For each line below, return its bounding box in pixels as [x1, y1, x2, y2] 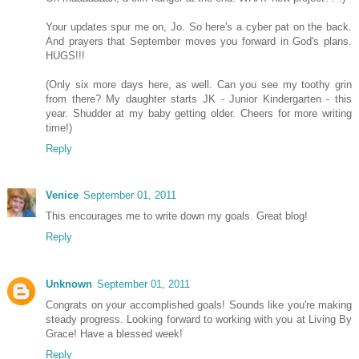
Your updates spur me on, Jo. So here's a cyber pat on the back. [46, 21, 352, 34]
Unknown [46, 277, 92, 290]
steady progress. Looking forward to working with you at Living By [46, 313, 352, 325]
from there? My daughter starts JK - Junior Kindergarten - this [46, 93, 352, 106]
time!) [46, 122, 72, 135]
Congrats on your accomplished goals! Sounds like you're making [46, 298, 352, 311]
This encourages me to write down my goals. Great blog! [46, 210, 308, 223]
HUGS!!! [46, 50, 85, 63]
